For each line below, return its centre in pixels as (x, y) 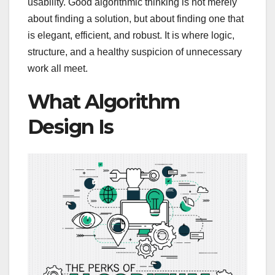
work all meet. (58, 69)
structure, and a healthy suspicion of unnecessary (135, 52)
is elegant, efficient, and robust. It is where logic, (131, 36)
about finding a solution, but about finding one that (136, 19)
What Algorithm (104, 102)
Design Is (71, 127)
